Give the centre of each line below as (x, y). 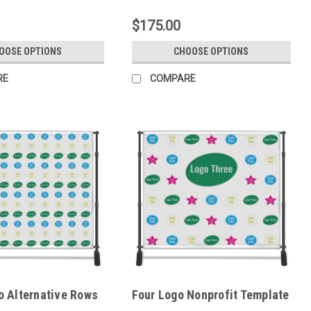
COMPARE (173, 79)
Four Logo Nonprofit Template (210, 295)
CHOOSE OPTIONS (211, 52)
